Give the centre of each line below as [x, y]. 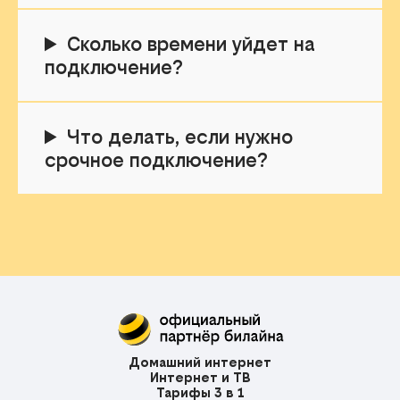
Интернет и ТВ [200, 378]
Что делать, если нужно [180, 137]
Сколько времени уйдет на [192, 44]
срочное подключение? [156, 160]
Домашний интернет [200, 362]
